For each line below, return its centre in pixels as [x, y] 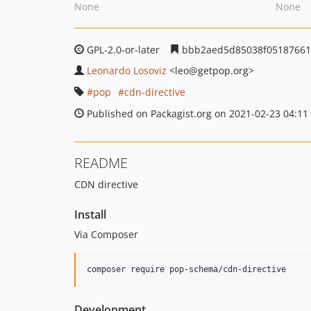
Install [90, 215]
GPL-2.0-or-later [123, 50]
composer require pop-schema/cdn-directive [186, 269]
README [101, 163]
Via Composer [106, 234]
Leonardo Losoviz [127, 70]
